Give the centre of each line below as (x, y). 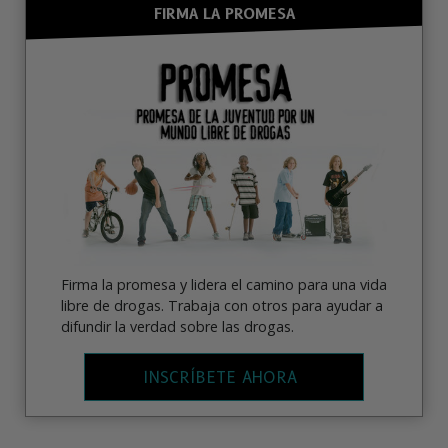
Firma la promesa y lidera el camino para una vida (224, 284)
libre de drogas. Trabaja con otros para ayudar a (222, 305)
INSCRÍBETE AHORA (219, 378)
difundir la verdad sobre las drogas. (177, 326)
